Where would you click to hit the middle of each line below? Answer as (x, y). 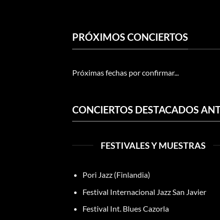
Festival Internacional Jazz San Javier (144, 192)
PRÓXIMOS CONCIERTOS (130, 37)
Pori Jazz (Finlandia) (116, 175)
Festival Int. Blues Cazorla (125, 209)
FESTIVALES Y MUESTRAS (153, 145)
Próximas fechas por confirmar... (125, 72)
